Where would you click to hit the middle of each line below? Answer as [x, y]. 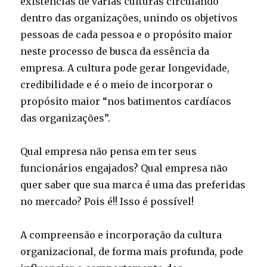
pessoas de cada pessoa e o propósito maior [127, 35]
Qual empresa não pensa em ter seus [109, 151]
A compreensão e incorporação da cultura [121, 235]
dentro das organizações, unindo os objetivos [129, 18]
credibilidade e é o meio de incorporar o [117, 85]
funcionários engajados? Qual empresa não [124, 168]
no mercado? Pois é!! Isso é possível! [107, 201]
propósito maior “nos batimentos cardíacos [126, 101]
